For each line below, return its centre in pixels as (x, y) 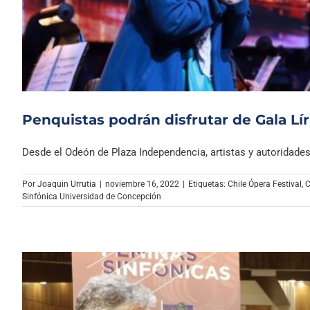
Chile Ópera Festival (265, 184)
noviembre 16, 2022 (142, 184)
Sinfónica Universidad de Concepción (92, 197)
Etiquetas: (208, 184)
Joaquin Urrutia (67, 184)
